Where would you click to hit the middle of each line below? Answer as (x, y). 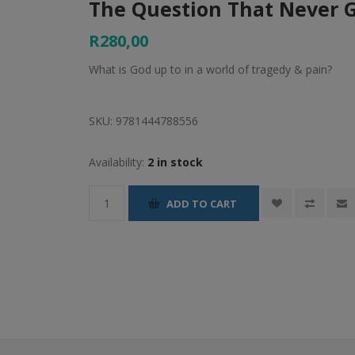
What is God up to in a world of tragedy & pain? (211, 69)
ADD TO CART (202, 203)
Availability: (117, 162)
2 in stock (176, 162)
